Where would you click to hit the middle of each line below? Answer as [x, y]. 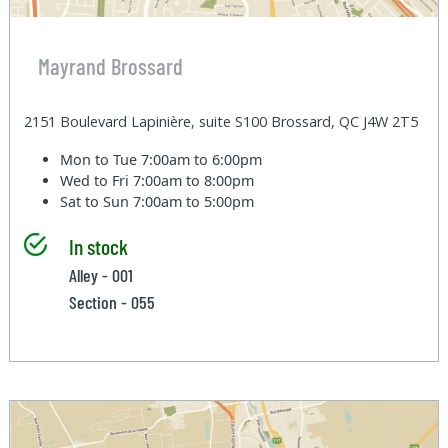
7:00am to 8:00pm [194, 180]
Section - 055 [111, 301]
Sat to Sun [97, 201]
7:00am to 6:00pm [202, 159]
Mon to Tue [101, 159]
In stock [98, 245]
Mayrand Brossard [110, 66]
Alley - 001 [100, 274]
